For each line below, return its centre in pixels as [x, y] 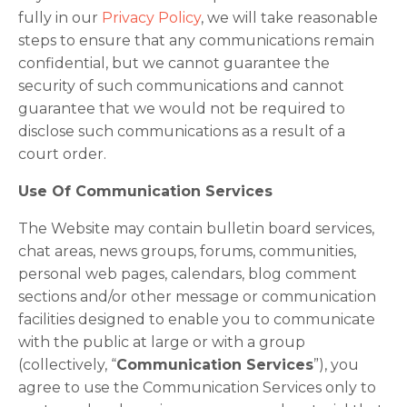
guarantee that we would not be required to [182, 109]
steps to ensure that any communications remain [196, 40]
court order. [62, 154]
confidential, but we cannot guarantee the [174, 63]
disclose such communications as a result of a [182, 131]
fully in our [60, 18]
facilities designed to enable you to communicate [197, 319]
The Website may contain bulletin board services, [196, 228]
